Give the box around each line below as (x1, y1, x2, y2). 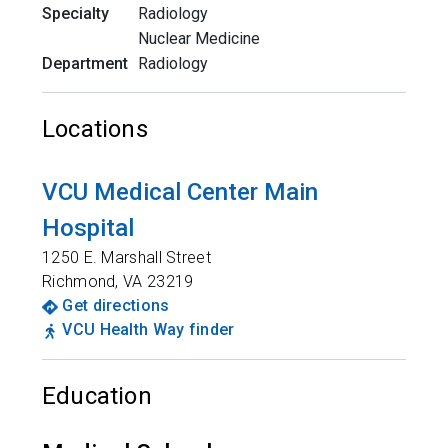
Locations (42, 115, 148, 143)
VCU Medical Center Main (42, 178, 318, 206)
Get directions (62, 296, 170, 315)
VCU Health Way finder (62, 320, 235, 339)
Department (42, 54, 128, 73)
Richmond (42, 272, 116, 291)
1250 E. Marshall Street (42, 248, 211, 267)
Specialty (42, 4, 109, 23)
